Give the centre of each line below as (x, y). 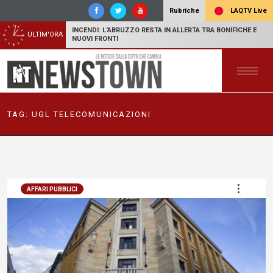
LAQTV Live (248, 10)
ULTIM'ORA (45, 34)
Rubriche (184, 11)
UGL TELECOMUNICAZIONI (91, 114)
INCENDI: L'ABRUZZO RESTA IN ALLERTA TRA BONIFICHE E (164, 30)
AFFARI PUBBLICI (52, 189)
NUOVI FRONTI (95, 39)
